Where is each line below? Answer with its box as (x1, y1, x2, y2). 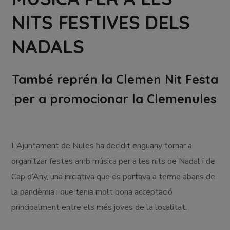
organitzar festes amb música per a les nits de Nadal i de (11, 155, 216, 167)
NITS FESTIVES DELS (11, 10, 190, 34)
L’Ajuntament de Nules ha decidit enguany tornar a (11, 140, 193, 151)
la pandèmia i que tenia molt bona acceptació (11, 186, 173, 198)
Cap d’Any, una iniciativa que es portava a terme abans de (11, 170, 216, 182)
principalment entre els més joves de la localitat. (11, 201, 187, 213)
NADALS (11, 34, 84, 58)
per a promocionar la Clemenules (13, 90, 217, 106)
